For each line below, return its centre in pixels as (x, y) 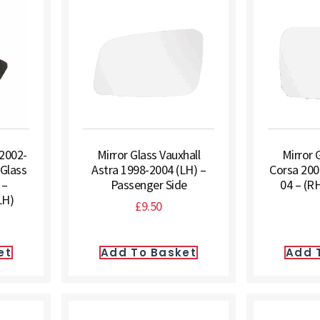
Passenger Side (149, 185)
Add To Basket (149, 252)
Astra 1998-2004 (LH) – (149, 170)
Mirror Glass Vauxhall (149, 155)
